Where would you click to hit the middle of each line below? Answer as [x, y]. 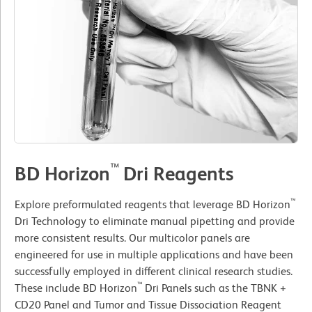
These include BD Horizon [76, 288]
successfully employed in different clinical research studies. [155, 272]
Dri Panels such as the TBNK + [216, 288]
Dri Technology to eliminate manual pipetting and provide [155, 221]
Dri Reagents [179, 174]
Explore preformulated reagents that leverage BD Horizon [153, 205]
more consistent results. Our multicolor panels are [132, 238]
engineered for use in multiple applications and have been [154, 255]
